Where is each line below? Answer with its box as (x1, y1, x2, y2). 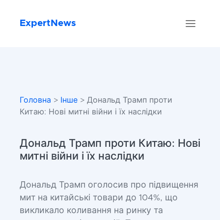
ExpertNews (20, 19, 76, 28)
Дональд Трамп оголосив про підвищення (20, 181, 198, 190)
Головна (20, 96, 51, 104)
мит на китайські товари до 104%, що (20, 193, 178, 202)
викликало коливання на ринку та (20, 206, 163, 215)
